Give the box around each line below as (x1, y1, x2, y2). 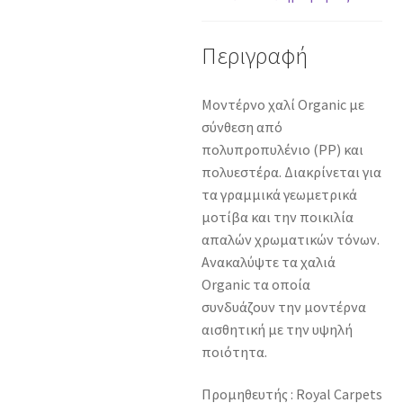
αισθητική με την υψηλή (201, 319, 353, 338)
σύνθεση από (201, 117, 282, 136)
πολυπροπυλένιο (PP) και (201, 139, 363, 158)
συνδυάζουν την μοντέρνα (201, 297, 366, 316)
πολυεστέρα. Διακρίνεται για (201, 162, 381, 181)
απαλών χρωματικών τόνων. (201, 229, 380, 248)
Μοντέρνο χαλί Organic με (201, 94, 364, 113)
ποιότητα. (201, 342, 267, 361)
